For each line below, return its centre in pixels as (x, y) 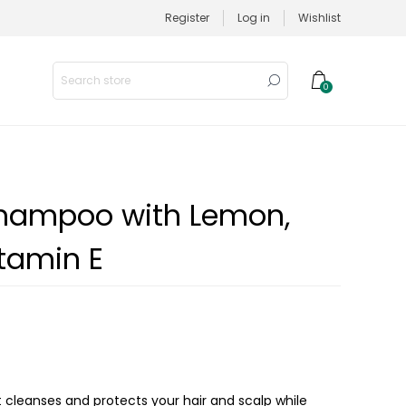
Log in (254, 18)
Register (187, 18)
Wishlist (319, 18)
